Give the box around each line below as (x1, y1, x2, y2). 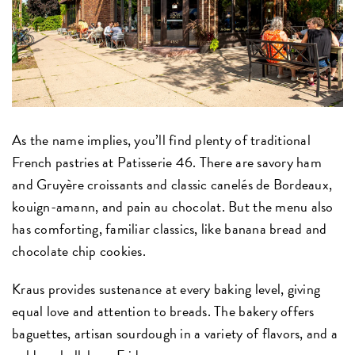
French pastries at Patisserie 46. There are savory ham (12, 151, 322, 174)
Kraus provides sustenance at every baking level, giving (12, 278, 321, 300)
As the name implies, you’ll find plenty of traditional (12, 129, 311, 151)
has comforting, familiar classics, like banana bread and (12, 218, 327, 240)
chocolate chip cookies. (12, 240, 146, 262)
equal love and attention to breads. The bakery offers (12, 300, 315, 323)
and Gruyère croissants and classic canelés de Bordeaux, (12, 174, 333, 196)
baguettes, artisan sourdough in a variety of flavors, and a (12, 323, 338, 345)
